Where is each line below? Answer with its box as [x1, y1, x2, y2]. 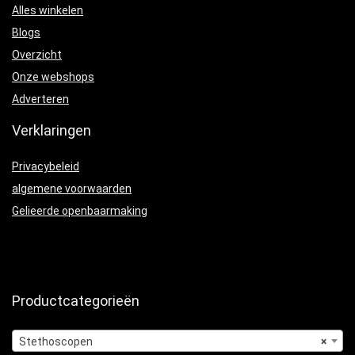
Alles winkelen [12, 4, 83, 17]
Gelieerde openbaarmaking [12, 204, 147, 218]
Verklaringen [12, 122, 91, 139]
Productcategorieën [12, 292, 139, 310]
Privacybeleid [12, 160, 79, 174]
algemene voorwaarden [12, 182, 132, 196]
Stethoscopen [19, 335, 93, 349]
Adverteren [12, 93, 69, 106]
